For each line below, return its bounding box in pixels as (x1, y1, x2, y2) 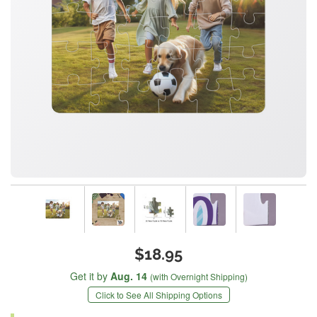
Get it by (69, 269, 110, 284)
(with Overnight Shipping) (149, 270, 248, 283)
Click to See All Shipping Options (95, 289, 222, 301)
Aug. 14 (110, 269, 147, 284)
